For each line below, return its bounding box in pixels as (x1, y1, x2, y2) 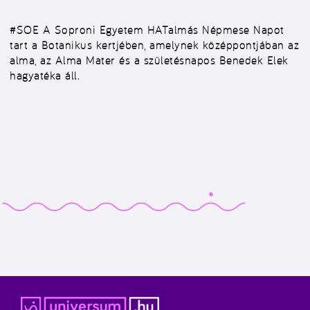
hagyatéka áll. (10, 69, 80, 82)
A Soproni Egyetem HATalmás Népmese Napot (39, 23, 284, 37)
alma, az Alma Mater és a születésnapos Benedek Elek (10, 53, 289, 67)
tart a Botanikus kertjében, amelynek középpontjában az (10, 38, 299, 52)
